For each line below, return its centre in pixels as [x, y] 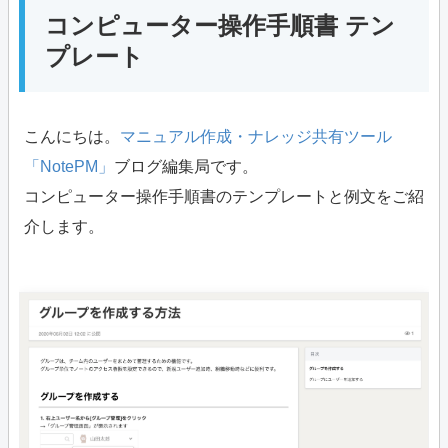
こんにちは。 [72, 137]
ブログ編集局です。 [186, 167]
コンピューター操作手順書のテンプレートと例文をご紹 [224, 197]
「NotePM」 [69, 167]
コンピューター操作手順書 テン [220, 26]
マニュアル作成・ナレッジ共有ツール [256, 137]
